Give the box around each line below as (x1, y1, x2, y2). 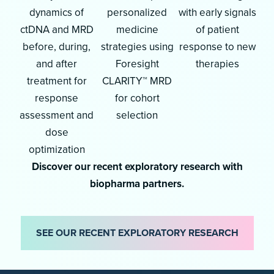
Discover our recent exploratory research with (31, 158, 243, 174)
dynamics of (29, 4, 84, 20)
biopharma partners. (90, 176, 184, 191)
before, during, (23, 39, 91, 54)
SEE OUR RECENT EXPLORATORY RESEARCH (35, 226, 239, 240)
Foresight (115, 56, 159, 72)
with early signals (178, 4, 256, 20)
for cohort (114, 90, 160, 106)
